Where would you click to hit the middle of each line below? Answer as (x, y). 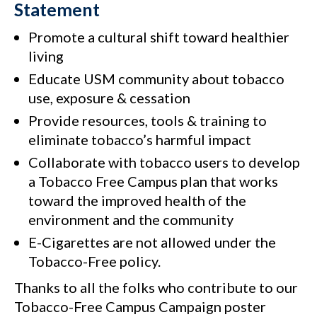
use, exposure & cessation (109, 97)
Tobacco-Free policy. (94, 261)
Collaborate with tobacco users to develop (164, 162)
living (46, 56)
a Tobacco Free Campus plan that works (153, 181)
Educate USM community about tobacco (156, 78)
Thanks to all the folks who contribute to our (156, 287)
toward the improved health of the (137, 200)
